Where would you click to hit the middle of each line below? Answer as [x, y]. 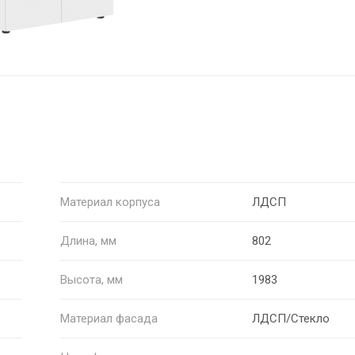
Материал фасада [109, 318]
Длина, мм [88, 240]
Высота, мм [91, 279]
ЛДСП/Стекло [291, 318]
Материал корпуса [110, 202]
